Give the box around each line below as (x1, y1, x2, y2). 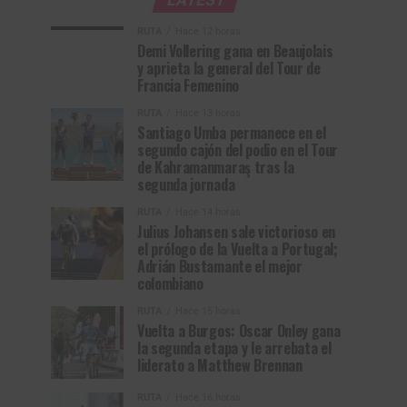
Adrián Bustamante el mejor (137, 255, 303, 277)
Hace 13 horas (175, 107, 241, 119)
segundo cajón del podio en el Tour (137, 139, 339, 161)
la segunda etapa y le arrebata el (137, 337, 332, 359)
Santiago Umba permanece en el (137, 122, 326, 144)
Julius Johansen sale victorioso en (137, 221, 336, 243)
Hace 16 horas (175, 392, 241, 403)
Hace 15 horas (175, 305, 241, 317)
